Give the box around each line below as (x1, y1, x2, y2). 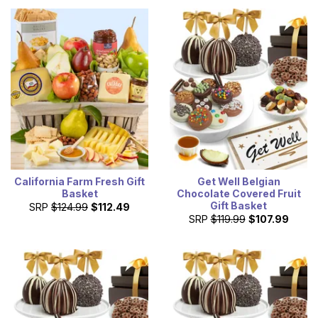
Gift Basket (210, 199, 267, 212)
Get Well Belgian (197, 175, 280, 187)
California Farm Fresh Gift (14, 175, 145, 187)
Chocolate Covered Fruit (176, 187, 301, 199)
